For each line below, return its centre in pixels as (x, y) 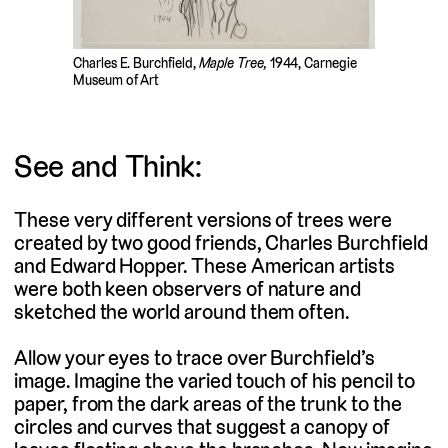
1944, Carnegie (312, 62)
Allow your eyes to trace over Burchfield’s (194, 358)
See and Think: (108, 166)
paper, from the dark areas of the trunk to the (208, 404)
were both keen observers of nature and (188, 288)
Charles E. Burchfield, (135, 62)
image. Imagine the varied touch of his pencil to (214, 381)
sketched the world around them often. (182, 311)
